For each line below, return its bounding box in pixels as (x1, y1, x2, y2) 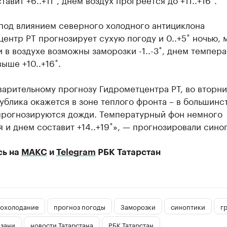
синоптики (170, 201, 205, 211)
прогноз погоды (53, 201, 105, 211)
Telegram (56, 148, 96, 157)
